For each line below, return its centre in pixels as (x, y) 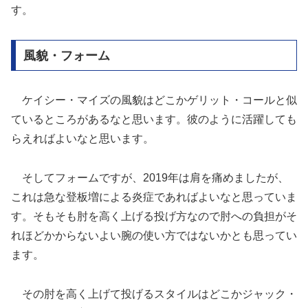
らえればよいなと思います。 (82, 139)
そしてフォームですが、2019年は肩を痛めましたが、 (150, 178)
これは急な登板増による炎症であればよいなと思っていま (154, 197)
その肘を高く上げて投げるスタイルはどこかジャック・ (154, 294)
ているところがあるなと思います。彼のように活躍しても (154, 120)
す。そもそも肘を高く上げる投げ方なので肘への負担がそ (154, 217)
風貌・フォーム (66, 55)
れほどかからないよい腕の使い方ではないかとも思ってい (154, 236)
